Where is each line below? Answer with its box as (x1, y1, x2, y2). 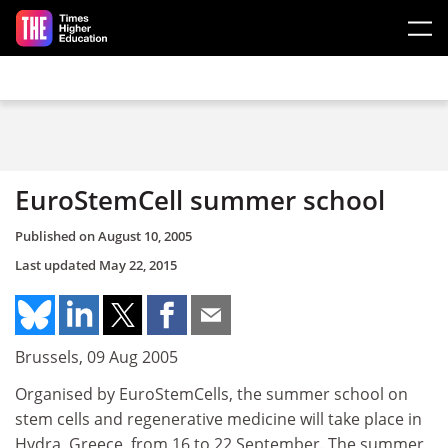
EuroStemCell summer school (15, 182, 385, 218)
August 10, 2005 (98, 226, 192, 245)
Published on (15, 226, 98, 245)
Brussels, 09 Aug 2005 (15, 345, 178, 368)
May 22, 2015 (99, 255, 177, 274)
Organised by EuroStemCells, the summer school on (15, 383, 408, 405)
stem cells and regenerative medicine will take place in (15, 408, 422, 430)
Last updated (15, 255, 99, 274)
